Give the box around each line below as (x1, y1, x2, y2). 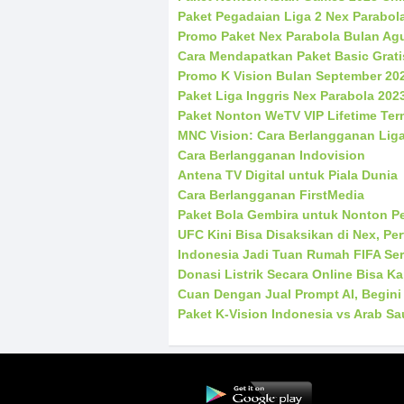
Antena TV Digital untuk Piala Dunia (178, 168, 398, 183)
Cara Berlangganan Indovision (178, 148, 365, 163)
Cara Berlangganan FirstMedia (178, 188, 364, 203)
